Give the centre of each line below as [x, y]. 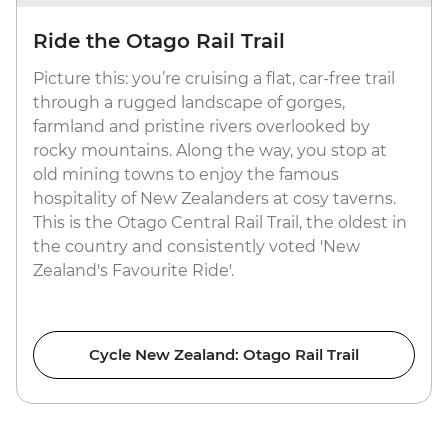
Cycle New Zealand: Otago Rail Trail [224, 354]
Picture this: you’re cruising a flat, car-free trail [214, 78]
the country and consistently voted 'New [196, 246]
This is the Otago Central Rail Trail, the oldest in [220, 222]
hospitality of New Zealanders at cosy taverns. [214, 198]
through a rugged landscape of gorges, [189, 102]
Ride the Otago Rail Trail [159, 40]
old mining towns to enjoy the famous [186, 174]
